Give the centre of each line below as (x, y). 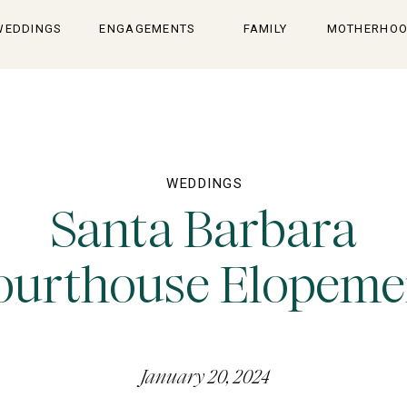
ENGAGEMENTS (148, 29)
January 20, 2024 (205, 377)
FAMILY (265, 29)
